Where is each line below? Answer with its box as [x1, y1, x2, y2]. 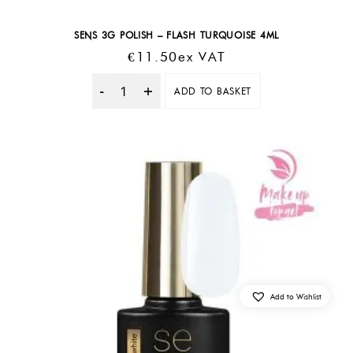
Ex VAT [178, 48, 226, 65]
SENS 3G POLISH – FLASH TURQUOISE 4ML [74, 28, 279, 41]
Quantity [124, 91, 173, 107]
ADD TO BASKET [173, 85, 252, 98]
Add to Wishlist [270, 291, 321, 301]
